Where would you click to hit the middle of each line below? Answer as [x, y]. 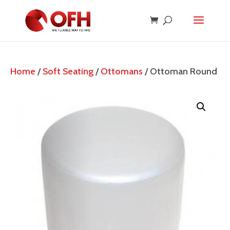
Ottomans [122, 71]
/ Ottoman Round [180, 71]
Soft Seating [68, 71]
